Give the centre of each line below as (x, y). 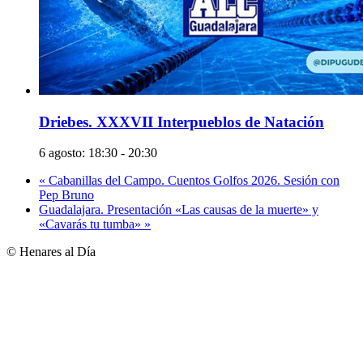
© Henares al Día (51, 252)
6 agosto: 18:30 (78, 153)
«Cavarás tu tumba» (92, 224)
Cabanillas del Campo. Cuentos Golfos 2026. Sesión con (192, 181)
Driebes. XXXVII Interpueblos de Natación (181, 122)
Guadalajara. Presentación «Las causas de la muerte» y (179, 210)
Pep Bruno (66, 195)
